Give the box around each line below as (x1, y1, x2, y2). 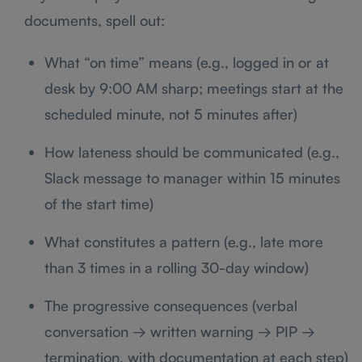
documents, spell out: (24, 11, 165, 29)
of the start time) (44, 194, 154, 213)
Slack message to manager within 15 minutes (44, 168, 340, 187)
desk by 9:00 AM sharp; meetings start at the (44, 78, 343, 97)
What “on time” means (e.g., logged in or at (44, 53, 329, 71)
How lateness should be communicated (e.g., (44, 142, 339, 161)
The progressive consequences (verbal (44, 296, 297, 314)
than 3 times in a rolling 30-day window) (44, 258, 309, 276)
